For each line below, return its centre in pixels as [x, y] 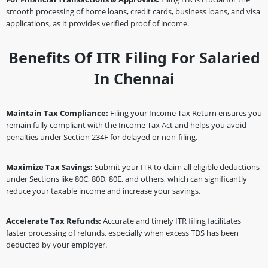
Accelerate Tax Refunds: [54, 221]
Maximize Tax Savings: [49, 167]
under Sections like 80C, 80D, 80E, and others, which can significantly [127, 179]
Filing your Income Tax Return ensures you [185, 113]
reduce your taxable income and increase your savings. [103, 191]
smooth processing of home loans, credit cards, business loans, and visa [133, 11]
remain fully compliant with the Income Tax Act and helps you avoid [126, 125]
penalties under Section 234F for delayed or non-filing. [102, 137]
